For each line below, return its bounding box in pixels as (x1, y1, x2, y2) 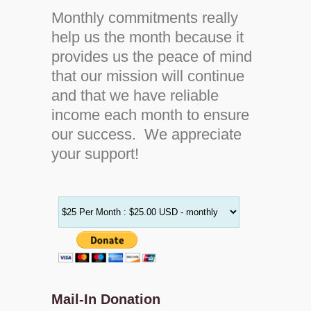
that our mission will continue (51, 67, 244, 85)
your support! (51, 145, 139, 162)
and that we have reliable (51, 87, 219, 104)
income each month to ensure (51, 106, 249, 124)
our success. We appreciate (51, 126, 242, 143)
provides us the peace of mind (51, 48, 252, 65)
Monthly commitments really (51, 9, 238, 26)
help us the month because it (51, 28, 244, 46)
